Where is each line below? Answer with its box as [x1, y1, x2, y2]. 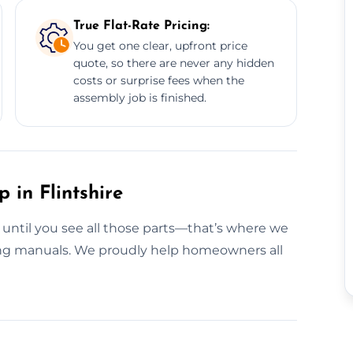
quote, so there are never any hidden [72, 55, 274, 70]
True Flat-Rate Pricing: [72, 19, 210, 32]
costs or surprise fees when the [72, 72, 244, 87]
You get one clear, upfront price [72, 38, 247, 53]
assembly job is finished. [72, 90, 206, 105]
